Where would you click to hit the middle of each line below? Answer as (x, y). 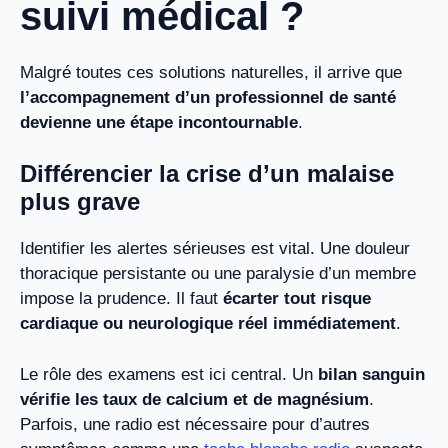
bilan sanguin (371, 374)
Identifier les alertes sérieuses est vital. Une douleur (215, 249)
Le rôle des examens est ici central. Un (169, 374)
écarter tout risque (297, 299)
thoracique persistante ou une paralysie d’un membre (218, 274)
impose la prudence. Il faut (121, 299)
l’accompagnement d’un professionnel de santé (208, 97)
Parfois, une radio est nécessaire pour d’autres (195, 424)
